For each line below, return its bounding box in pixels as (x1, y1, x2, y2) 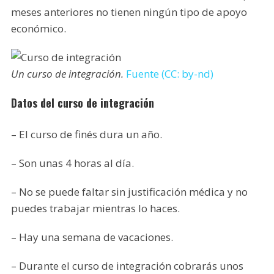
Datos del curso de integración (10, 95, 154, 111)
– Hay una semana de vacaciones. (10, 230, 173, 245)
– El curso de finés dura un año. (10, 127, 162, 142)
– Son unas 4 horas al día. (10, 156, 134, 171)
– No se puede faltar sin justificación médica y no (10, 185, 248, 199)
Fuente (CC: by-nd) (125, 67, 213, 81)
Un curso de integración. (10, 67, 124, 81)
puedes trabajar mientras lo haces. (10, 201, 180, 216)
